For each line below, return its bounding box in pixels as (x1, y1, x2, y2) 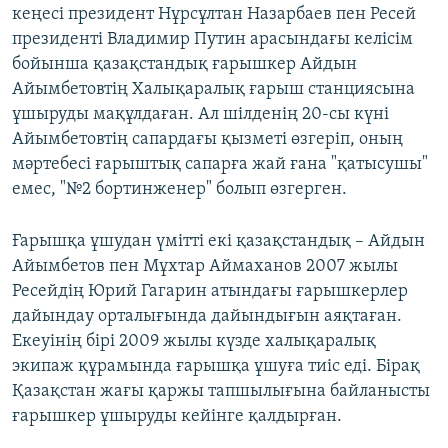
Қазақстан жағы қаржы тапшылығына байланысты (12, 382, 430, 402)
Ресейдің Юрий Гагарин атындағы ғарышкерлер (12, 282, 408, 302)
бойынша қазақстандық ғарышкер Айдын (12, 55, 357, 75)
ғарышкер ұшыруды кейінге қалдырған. (12, 407, 342, 427)
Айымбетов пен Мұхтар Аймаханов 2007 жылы (12, 257, 398, 277)
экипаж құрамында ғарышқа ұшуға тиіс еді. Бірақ (12, 357, 420, 377)
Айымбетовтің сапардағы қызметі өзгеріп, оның (12, 130, 403, 150)
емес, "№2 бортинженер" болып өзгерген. (12, 180, 347, 200)
